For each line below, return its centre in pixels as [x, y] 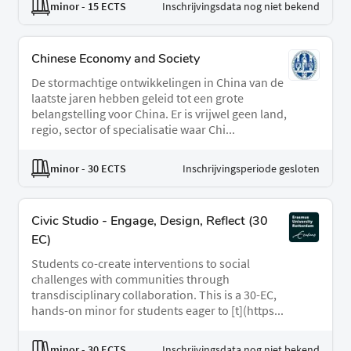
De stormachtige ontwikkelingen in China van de [157, 83]
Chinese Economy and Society [116, 59]
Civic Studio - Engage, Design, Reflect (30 [150, 221]
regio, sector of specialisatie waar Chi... [133, 130]
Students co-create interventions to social [141, 264]
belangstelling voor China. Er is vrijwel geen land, [159, 114]
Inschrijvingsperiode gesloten [251, 168]
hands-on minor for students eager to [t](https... [157, 311]
